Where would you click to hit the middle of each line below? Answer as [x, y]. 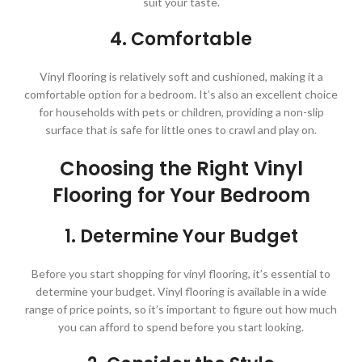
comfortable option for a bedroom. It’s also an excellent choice [181, 94]
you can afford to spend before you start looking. [181, 326]
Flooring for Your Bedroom [181, 195]
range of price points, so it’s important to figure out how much [181, 309]
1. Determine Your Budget [181, 236]
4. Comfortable [181, 39]
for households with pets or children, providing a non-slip [181, 112]
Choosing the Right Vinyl [181, 168]
